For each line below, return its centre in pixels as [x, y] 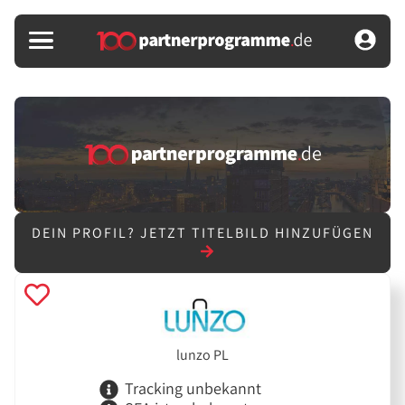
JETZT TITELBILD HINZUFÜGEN [257, 233]
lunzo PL [202, 354]
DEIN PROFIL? [86, 233]
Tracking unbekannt [193, 389]
